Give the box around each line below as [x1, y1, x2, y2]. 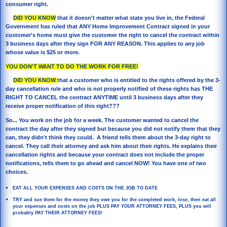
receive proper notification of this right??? [6, 103, 120, 109]
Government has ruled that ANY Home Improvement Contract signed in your [6, 23, 210, 30]
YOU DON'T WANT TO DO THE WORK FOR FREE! [6, 63, 138, 69]
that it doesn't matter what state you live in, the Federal [56, 15, 205, 21]
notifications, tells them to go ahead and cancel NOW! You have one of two [6, 160, 206, 166]
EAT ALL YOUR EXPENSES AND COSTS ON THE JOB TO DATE [13, 185, 158, 191]
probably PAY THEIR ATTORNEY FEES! [13, 210, 102, 216]
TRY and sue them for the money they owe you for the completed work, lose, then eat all [13, 197, 216, 203]
